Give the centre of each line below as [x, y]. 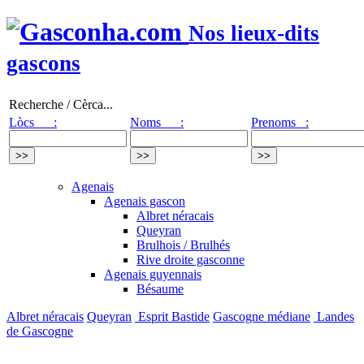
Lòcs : [33, 122]
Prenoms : [280, 122]
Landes [334, 316]
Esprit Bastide [172, 316]
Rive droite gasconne [191, 259]
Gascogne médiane [262, 316]
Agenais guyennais [153, 274]
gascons [43, 64]
